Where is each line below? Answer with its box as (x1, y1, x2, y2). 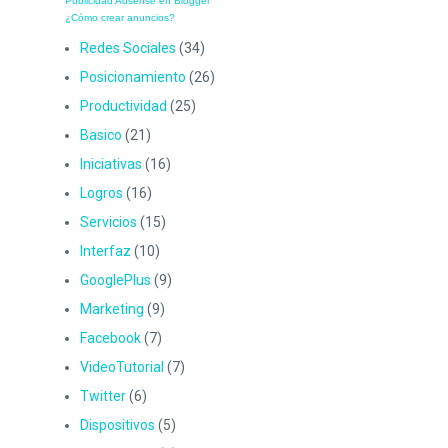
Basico (80, 126, 122, 143)
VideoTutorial (80, 358, 164, 375)
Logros (80, 184, 123, 201)
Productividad (80, 97, 167, 114)
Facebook (80, 329, 141, 346)
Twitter (80, 387, 126, 404)
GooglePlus (80, 271, 151, 288)
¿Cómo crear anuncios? (65, 11, 175, 23)
